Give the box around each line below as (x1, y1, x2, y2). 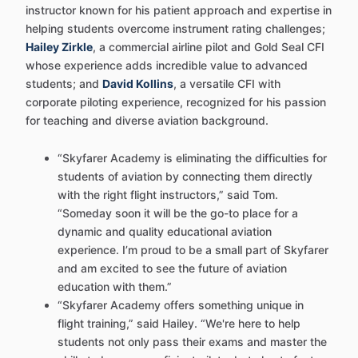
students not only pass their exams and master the (58, 335, 327, 348)
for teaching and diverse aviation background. (26, 113, 268, 127)
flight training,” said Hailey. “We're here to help (58, 316, 300, 330)
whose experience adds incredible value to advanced (26, 58, 308, 72)
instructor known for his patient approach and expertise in (26, 3, 332, 17)
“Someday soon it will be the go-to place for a (58, 206, 298, 220)
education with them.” (58, 280, 172, 293)
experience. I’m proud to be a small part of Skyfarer (58, 243, 328, 257)
